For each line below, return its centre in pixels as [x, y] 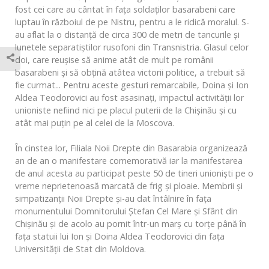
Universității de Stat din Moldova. [80, 249]
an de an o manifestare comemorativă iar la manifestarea [129, 161]
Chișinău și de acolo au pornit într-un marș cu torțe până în [131, 224]
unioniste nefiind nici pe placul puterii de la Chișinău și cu [126, 110]
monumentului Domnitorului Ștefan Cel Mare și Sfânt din [126, 211]
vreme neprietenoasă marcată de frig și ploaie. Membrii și [129, 186]
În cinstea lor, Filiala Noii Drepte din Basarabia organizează [131, 148]
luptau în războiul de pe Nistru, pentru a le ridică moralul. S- [132, 22]
